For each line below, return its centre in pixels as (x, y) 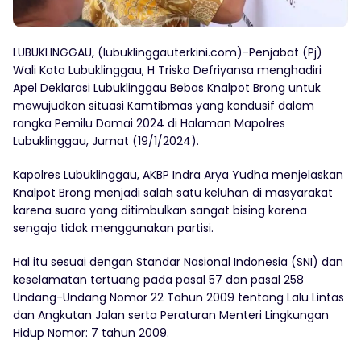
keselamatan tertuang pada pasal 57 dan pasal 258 (158, 279)
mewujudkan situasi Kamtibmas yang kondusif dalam (164, 105)
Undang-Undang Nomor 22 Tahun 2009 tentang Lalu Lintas (178, 297)
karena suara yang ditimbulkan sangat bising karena (160, 210)
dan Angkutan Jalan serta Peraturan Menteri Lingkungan (171, 315)
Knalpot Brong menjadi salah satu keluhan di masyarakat (173, 192)
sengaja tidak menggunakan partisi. (113, 228)
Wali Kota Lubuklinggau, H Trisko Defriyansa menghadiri (167, 70)
